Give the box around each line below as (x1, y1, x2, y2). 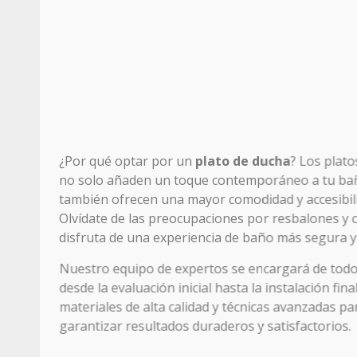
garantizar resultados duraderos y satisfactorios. (60, 317, 351, 335)
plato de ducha (196, 152, 291, 171)
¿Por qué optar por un (60, 152, 196, 171)
